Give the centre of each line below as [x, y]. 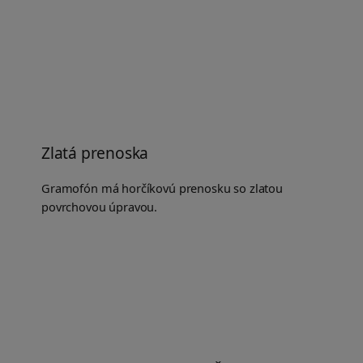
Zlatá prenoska [95, 153]
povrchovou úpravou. [100, 207]
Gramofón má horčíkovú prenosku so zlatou [162, 188]
